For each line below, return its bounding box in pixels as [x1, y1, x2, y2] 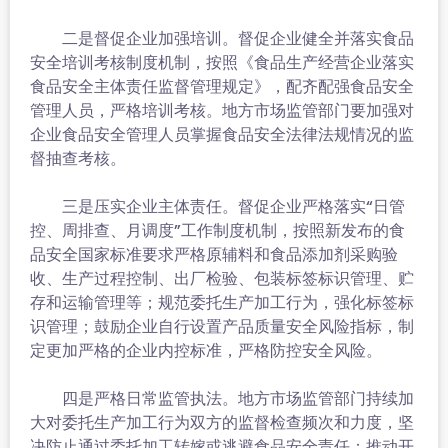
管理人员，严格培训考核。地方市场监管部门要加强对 [30, 99, 414, 122]
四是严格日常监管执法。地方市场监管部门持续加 [30, 387, 414, 410]
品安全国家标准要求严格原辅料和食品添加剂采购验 [30, 243, 398, 266]
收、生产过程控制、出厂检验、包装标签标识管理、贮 [30, 267, 414, 290]
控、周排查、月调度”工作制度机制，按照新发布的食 [30, 219, 405, 242]
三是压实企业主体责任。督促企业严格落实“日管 [30, 195, 405, 218]
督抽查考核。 [30, 147, 126, 170]
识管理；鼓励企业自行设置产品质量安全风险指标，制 [30, 315, 414, 338]
